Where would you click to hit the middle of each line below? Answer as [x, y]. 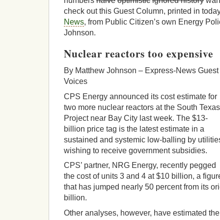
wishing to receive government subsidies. [136, 150]
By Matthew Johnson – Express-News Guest [141, 71]
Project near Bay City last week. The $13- [136, 118]
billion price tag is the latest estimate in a [134, 129]
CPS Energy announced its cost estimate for [140, 96]
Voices [76, 82]
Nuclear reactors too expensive [138, 53]
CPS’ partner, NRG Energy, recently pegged [140, 165]
